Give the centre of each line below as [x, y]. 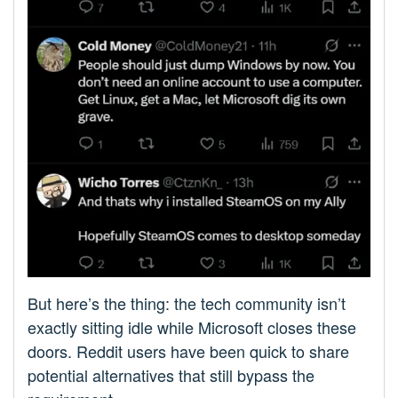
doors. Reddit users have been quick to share [188, 350]
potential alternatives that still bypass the [171, 374]
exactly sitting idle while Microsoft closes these [192, 326]
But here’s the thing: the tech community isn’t [187, 302]
